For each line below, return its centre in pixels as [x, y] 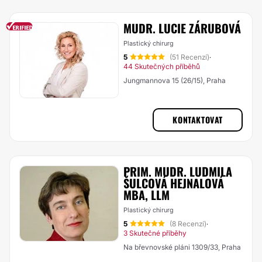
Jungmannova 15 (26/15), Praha [175, 80]
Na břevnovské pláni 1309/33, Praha [182, 247]
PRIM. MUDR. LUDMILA [178, 171]
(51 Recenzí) [189, 57]
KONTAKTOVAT [198, 120]
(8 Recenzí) [188, 224]
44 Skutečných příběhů [162, 66]
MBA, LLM [146, 195]
